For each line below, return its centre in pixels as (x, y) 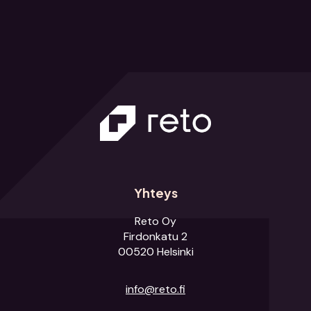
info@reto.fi (155, 289)
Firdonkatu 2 (155, 236)
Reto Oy (155, 221)
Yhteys (155, 193)
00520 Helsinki (155, 252)
